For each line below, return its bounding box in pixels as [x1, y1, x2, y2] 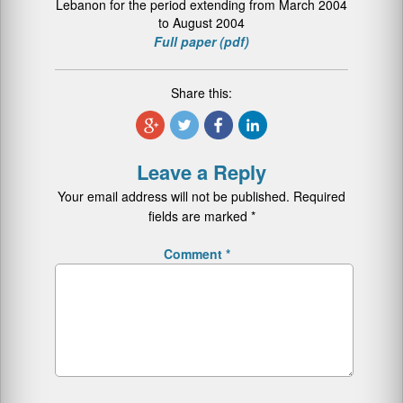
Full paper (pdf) [154, 32, 249, 50]
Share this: [171, 84, 232, 102]
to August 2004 [158, 13, 245, 31]
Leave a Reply [137, 157, 266, 186]
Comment [164, 245, 226, 263]
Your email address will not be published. [58, 187, 290, 205]
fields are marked [148, 207, 251, 225]
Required [293, 187, 345, 205]
